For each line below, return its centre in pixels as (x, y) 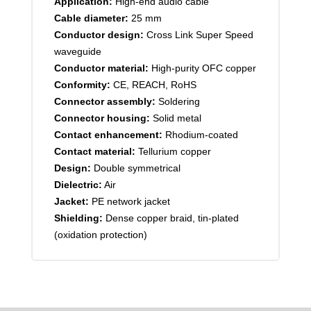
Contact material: (94, 152)
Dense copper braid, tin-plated (170, 218)
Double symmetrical (135, 168)
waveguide (77, 52)
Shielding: (78, 218)
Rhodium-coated (200, 135)
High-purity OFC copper (202, 68)
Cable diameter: (91, 18)
